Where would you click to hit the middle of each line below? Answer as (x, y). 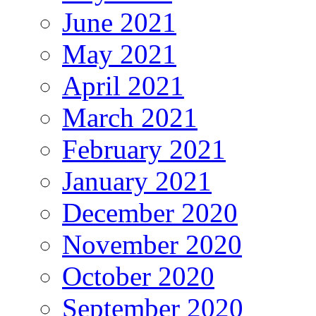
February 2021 (144, 149)
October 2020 (138, 276)
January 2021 (137, 181)
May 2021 (119, 54)
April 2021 (123, 85)
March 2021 (130, 117)
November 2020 (152, 244)
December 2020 (150, 212)
